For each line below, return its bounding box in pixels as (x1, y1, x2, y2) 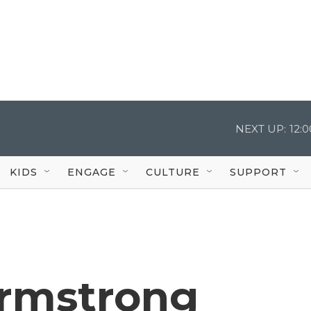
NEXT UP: (235, 121, 286, 135)
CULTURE (146, 165, 200, 178)
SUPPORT (230, 165, 287, 178)
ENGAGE (67, 165, 116, 178)
